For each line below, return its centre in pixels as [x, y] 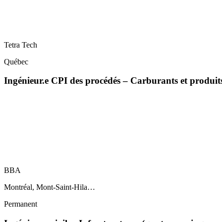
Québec [16, 61]
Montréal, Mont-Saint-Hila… [50, 187]
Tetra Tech [21, 45]
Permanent [21, 204]
